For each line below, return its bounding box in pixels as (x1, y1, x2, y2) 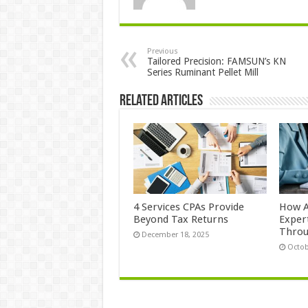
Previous (146, 47, 178, 56)
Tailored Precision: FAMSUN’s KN (146, 56, 286, 67)
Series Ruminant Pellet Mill (146, 67, 258, 78)
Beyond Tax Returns (133, 213, 228, 226)
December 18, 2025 (141, 230, 209, 240)
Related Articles (119, 93, 203, 110)
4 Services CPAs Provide (133, 201, 244, 214)
